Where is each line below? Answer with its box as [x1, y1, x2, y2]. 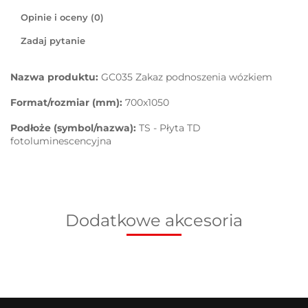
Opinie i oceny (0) [21, 12, 104, 23]
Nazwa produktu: [10, 71, 101, 84]
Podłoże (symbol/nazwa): [10, 122, 139, 135]
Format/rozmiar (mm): [10, 96, 125, 109]
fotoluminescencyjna [10, 135, 111, 148]
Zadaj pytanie [21, 35, 85, 47]
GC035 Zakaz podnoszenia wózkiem [101, 71, 272, 84]
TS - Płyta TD [139, 122, 201, 135]
